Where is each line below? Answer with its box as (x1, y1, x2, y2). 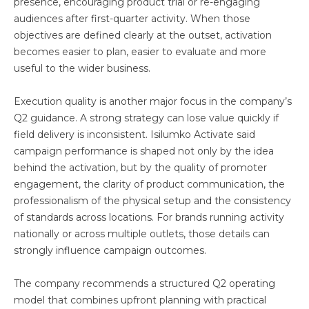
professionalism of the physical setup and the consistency (14, 195, 291, 207)
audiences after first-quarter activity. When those (14, 12, 250, 25)
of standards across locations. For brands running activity (14, 211, 284, 223)
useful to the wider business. (14, 62, 150, 74)
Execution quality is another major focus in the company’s (14, 95, 292, 108)
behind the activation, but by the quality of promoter (14, 161, 267, 174)
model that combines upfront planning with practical (14, 294, 266, 306)
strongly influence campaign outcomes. (14, 244, 206, 257)
